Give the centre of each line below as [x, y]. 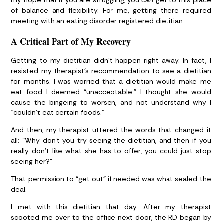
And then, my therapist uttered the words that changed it [111, 130]
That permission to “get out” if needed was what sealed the [111, 179]
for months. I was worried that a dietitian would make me [111, 81]
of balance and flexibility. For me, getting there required [111, 11]
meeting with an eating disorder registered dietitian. [98, 21]
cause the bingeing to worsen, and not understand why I [111, 102]
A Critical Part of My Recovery [71, 41]
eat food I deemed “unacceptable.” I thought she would [111, 91]
